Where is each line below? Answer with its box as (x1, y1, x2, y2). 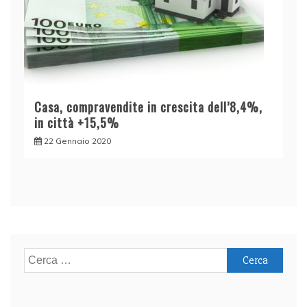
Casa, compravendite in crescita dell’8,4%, (34, 98, 262, 116)
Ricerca (23, 249, 60, 264)
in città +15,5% (34, 114, 119, 132)
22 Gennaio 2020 (44, 136, 111, 147)
